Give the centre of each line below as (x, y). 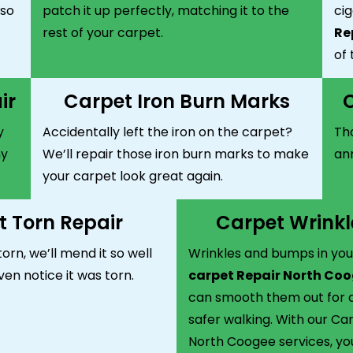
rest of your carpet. (103, 32)
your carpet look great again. (133, 176)
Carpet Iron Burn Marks (176, 101)
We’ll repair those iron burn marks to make (176, 154)
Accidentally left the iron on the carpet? (167, 132)
